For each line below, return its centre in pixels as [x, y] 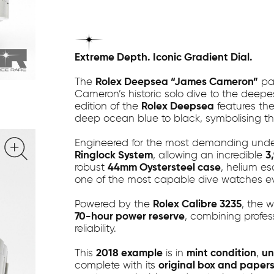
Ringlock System [113, 156]
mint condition [221, 254]
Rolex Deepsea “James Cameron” [176, 82]
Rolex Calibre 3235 [197, 205]
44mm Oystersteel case [164, 168]
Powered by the [113, 205]
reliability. [95, 229]
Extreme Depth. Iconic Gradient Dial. [163, 58]
